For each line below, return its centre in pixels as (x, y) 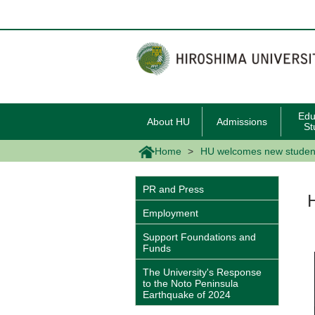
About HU (168, 122)
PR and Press (173, 189)
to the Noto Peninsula (191, 284)
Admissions (242, 122)
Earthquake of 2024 (187, 295)
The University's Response (202, 272)
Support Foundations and (199, 237)
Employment (171, 213)
